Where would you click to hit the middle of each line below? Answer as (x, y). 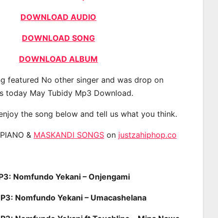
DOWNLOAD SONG (59, 38)
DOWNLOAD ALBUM (59, 59)
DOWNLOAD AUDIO (59, 17)
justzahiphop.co (147, 135)
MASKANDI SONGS (69, 135)
